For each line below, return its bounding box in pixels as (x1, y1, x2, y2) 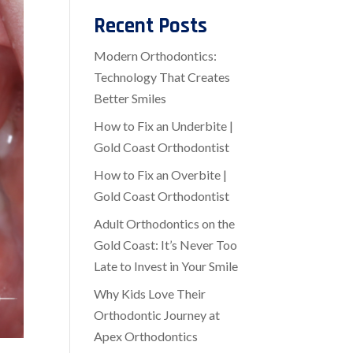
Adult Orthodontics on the (94, 216, 236, 232)
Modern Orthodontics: (94, 48, 217, 64)
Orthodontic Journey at (94, 307, 221, 323)
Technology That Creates (94, 69, 231, 85)
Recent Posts (94, 13, 208, 40)
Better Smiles (94, 91, 167, 106)
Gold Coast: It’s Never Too (94, 237, 238, 253)
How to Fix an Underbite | (94, 118, 234, 134)
